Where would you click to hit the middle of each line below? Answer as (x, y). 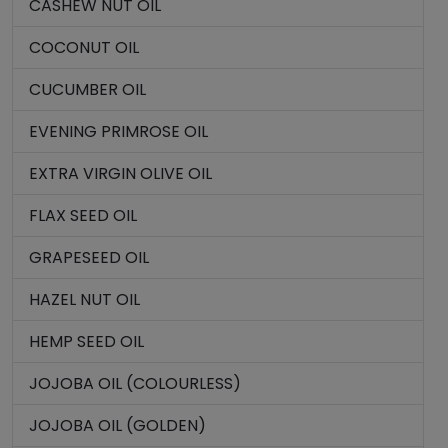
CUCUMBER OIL (87, 89)
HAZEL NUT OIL (84, 299)
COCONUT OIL (84, 47)
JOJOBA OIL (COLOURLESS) (135, 383)
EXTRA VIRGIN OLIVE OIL (120, 173)
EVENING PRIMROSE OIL (118, 131)
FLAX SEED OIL (83, 215)
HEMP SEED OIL (86, 341)
